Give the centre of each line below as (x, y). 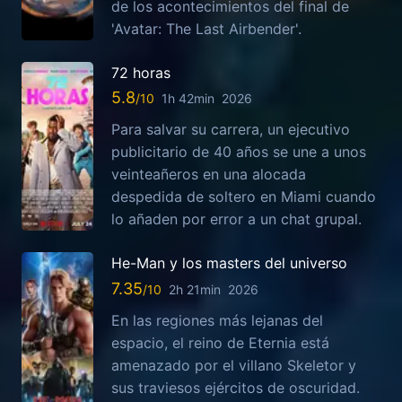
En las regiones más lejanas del (217, 320)
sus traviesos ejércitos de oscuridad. (236, 387)
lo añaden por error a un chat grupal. (236, 219)
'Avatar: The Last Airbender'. (206, 28)
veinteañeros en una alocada (209, 175)
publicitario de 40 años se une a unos (239, 152)
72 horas (141, 72)
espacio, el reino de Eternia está (220, 342)
